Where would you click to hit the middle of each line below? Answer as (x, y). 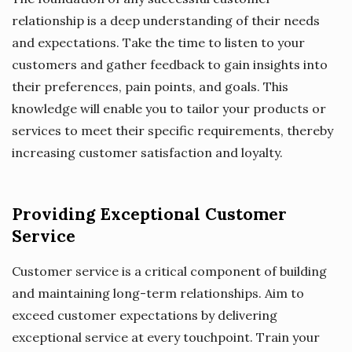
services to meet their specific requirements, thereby (172, 130)
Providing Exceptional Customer (149, 214)
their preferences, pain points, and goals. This (150, 86)
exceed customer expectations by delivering (145, 315)
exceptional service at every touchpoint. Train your (166, 337)
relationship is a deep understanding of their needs (166, 20)
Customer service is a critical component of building (169, 271)
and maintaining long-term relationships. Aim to (158, 293)
